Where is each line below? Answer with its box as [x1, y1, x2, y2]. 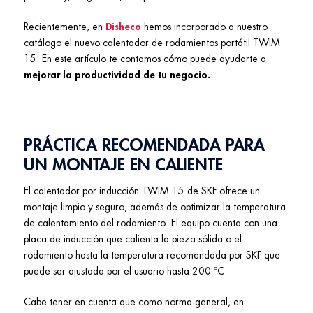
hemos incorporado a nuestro [141, 22, 268, 31]
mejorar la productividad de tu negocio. [24, 70, 210, 80]
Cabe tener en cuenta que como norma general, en [24, 296, 244, 307]
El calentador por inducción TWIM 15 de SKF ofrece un [24, 185, 260, 196]
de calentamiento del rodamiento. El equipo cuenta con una [24, 217, 277, 228]
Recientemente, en [24, 22, 105, 31]
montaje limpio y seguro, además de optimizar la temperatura [24, 201, 286, 212]
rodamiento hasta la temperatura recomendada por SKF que [24, 249, 280, 260]
